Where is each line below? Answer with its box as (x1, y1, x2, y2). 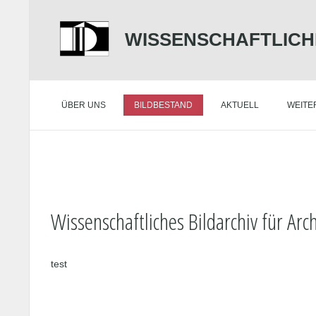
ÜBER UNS (61, 100, 106, 110)
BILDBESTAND (134, 100, 193, 110)
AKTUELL (221, 100, 259, 110)
